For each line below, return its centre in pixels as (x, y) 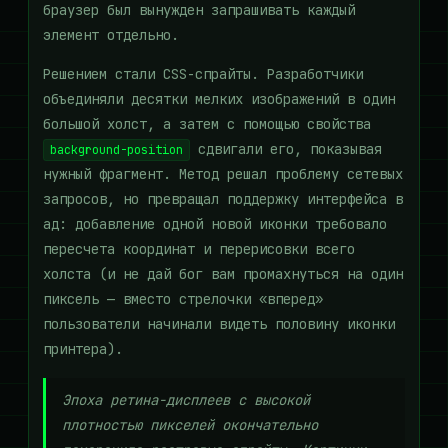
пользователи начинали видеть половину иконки (219, 324)
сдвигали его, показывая (286, 149)
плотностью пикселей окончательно (190, 425)
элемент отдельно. (111, 35)
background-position (116, 150)
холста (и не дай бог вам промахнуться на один (223, 274)
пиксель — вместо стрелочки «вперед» (183, 299)
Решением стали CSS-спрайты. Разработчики (203, 74)
